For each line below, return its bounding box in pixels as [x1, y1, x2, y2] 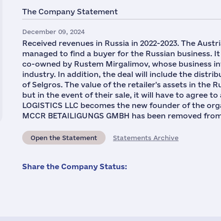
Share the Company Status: [22, 162, 127, 171]
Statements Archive [113, 134, 179, 141]
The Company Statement [22, 7, 118, 16]
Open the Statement [31, 134, 97, 141]
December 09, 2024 [22, 28, 85, 35]
